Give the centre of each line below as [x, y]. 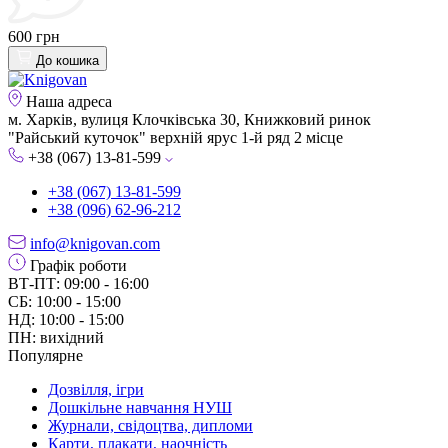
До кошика [67, 60]
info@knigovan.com [95, 243]
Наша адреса [67, 101]
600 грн [34, 36]
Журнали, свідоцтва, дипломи [150, 425]
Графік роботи [76, 265]
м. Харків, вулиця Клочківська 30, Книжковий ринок [189, 119]
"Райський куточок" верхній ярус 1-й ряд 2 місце [175, 137]
